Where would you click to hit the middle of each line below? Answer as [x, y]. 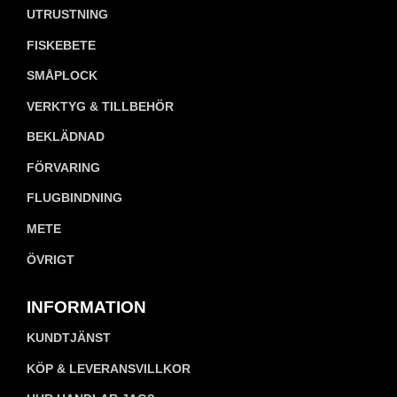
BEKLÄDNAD [66, 137]
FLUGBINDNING [74, 198]
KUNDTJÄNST [69, 338]
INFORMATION [86, 307]
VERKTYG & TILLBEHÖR [100, 106]
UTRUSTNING [67, 14]
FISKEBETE [61, 45]
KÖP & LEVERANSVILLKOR [109, 368]
